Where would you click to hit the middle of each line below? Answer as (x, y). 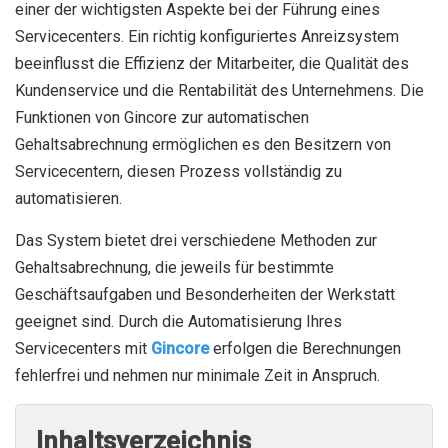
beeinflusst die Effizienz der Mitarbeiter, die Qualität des (212, 63)
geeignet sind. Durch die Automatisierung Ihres (178, 321)
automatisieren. (68, 198)
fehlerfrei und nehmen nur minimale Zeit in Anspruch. (197, 375)
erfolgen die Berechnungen (305, 348)
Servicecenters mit (83, 348)
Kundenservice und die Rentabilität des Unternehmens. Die (219, 90)
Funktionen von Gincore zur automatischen (162, 117)
